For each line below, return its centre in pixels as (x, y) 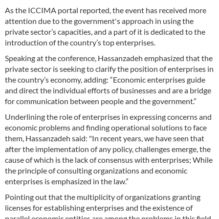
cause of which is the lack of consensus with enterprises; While (109, 159)
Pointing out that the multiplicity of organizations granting (103, 197)
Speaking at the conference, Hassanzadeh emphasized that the (109, 58)
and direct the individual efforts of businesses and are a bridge (108, 90)
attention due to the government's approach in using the (99, 21)
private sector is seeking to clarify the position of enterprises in (109, 68)
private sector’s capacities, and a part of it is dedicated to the (105, 31)
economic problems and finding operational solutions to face (106, 127)
